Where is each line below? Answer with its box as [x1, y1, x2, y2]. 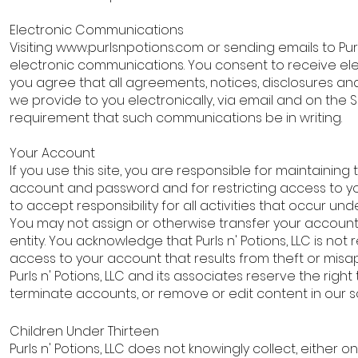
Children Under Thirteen [10, 322, 162, 340]
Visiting [10, 38, 56, 57]
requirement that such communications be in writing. [10, 109, 345, 127]
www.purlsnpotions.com [56, 38, 204, 57]
